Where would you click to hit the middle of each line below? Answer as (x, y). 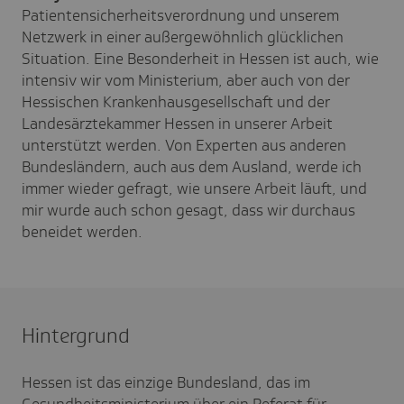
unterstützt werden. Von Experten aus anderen (184, 145)
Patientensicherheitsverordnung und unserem (180, 15)
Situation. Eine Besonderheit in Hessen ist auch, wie (200, 58)
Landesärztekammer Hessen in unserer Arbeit (177, 123)
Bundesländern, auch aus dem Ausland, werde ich (192, 166)
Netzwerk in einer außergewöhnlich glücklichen (183, 37)
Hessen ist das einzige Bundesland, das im (166, 382)
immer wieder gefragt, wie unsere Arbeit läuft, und (194, 188)
